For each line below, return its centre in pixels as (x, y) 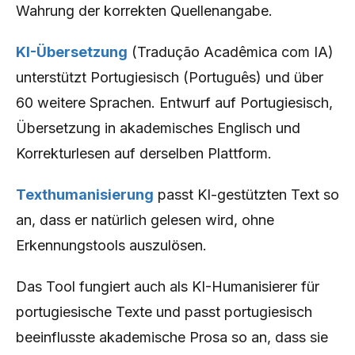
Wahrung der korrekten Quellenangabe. (144, 11)
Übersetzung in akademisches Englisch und (158, 128)
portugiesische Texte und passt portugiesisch (164, 312)
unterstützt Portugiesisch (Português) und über (170, 77)
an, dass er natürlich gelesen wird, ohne (145, 220)
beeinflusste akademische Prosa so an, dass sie (172, 337)
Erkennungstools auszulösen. (111, 245)
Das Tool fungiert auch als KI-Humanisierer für (168, 286)
